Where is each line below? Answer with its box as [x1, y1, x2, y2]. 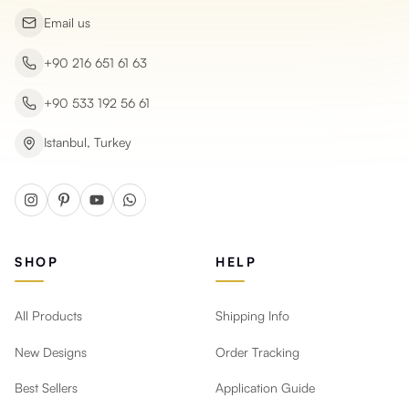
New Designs [15, 343, 87, 360]
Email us [44, 14, 90, 30]
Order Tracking [215, 343, 299, 360]
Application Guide [215, 380, 315, 395]
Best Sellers [15, 380, 78, 395]
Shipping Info [215, 308, 289, 323]
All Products [15, 308, 82, 323]
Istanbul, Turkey [44, 133, 131, 150]
